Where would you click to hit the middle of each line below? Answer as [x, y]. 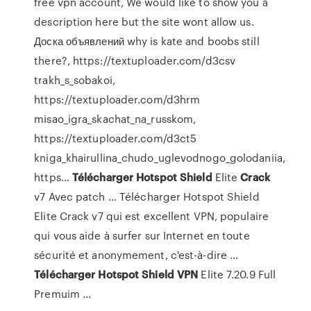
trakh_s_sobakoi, [75, 80]
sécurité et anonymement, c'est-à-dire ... [136, 255]
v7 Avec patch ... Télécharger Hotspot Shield [147, 196]
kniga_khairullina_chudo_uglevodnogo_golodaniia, [160, 158]
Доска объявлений [79, 41]
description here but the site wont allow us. [144, 22]
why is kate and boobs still [192, 41]
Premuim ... [63, 294]
